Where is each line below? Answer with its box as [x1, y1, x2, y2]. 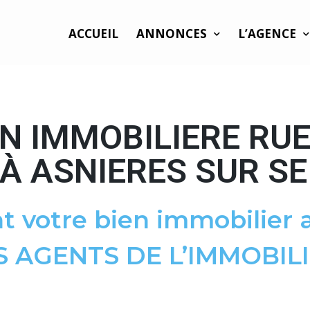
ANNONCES [136, 26, 208, 42]
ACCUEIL [69, 26, 119, 42]
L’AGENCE [238, 26, 297, 42]
